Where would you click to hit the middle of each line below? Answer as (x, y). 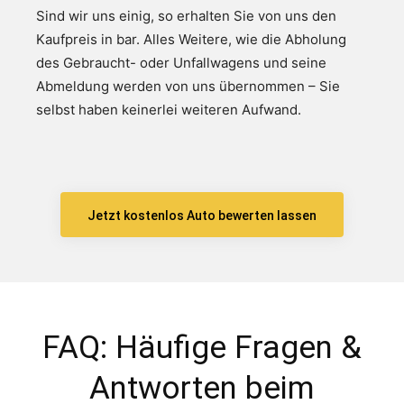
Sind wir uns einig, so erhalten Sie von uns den (186, 15)
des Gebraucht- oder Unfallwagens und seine (181, 62)
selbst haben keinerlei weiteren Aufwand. (169, 109)
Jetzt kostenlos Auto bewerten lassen (202, 216)
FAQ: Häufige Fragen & (202, 347)
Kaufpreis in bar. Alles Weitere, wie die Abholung (191, 39)
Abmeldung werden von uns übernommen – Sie (188, 86)
